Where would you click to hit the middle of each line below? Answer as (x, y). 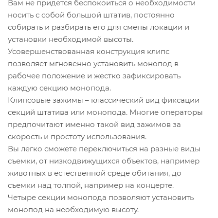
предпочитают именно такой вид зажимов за (94, 124)
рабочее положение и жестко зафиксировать (94, 75)
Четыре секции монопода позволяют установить (101, 197)
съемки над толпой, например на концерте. (91, 185)
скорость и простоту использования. (77, 136)
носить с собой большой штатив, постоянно (91, 15)
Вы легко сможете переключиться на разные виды (104, 148)
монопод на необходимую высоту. (73, 209)
